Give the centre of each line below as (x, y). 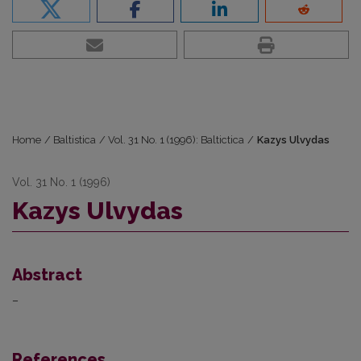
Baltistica (75, 140)
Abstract (47, 275)
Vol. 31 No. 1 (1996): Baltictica (176, 140)
